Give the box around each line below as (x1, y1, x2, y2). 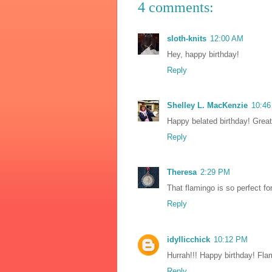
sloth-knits (167, 33, 206, 43)
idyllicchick (167, 234, 210, 244)
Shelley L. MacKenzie (167, 101, 248, 110)
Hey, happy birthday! (167, 49, 239, 59)
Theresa (167, 168, 197, 177)
